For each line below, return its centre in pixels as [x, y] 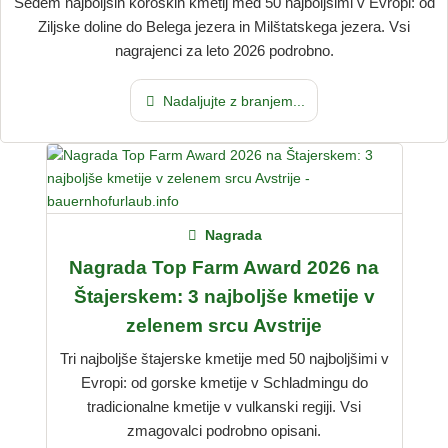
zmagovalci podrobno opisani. [224, 431]
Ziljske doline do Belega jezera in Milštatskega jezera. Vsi [224, 26]
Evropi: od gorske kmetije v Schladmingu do [224, 383]
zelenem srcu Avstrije [224, 325]
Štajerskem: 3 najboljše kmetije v [224, 296]
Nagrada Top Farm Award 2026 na [224, 267]
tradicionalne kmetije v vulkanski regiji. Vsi [224, 407]
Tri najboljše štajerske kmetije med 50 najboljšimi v [224, 359]
